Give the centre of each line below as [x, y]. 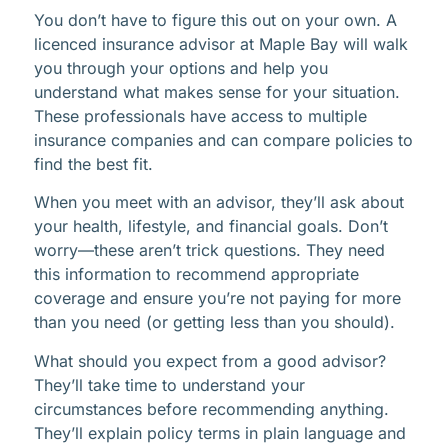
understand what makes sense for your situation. [217, 92]
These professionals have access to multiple [200, 116]
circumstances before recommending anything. [211, 408]
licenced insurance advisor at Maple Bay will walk [221, 44]
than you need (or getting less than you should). [214, 322]
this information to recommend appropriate [196, 274]
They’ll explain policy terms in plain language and [220, 432]
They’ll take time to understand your [169, 384]
